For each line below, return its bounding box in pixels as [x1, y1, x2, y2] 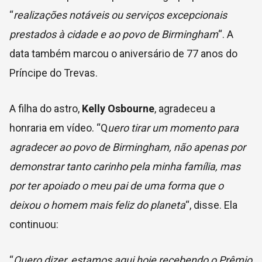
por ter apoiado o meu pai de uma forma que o [9, 180, 223, 192]
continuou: [9, 218, 58, 231]
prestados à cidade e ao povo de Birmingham [9, 28, 218, 41]
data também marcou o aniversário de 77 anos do [9, 47, 237, 60]
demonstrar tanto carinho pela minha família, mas [9, 160, 240, 173]
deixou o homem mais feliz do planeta [9, 199, 185, 212]
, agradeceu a [154, 102, 215, 115]
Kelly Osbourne [82, 102, 154, 115]
